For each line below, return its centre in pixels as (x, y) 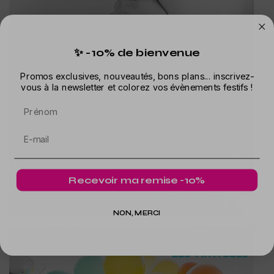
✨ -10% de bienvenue (137, 52)
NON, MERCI (137, 213)
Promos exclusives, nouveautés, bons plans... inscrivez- (137, 76)
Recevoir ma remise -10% (137, 180)
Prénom (31, 105)
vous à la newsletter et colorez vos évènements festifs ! (137, 87)
